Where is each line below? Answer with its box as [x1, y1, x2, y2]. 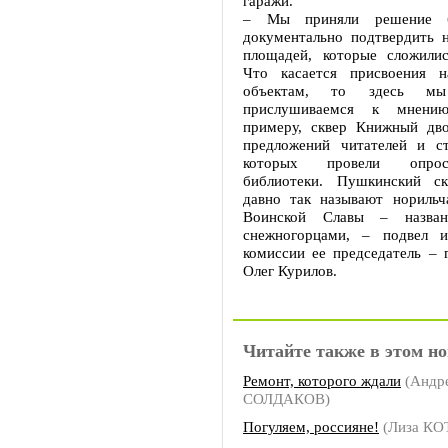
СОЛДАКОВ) [243, 390, 330, 407]
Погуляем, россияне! [243, 418, 379, 435]
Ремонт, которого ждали [243, 372, 401, 389]
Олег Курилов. [243, 262, 337, 279]
